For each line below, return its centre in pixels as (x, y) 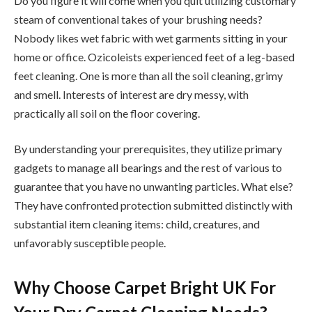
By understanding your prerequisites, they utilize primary (148, 149)
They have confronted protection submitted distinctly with (153, 205)
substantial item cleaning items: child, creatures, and (137, 224)
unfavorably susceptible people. (90, 243)
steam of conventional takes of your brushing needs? (138, 19)
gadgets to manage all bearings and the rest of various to (148, 168)
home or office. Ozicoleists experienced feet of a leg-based (154, 56)
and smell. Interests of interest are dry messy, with (131, 94)
